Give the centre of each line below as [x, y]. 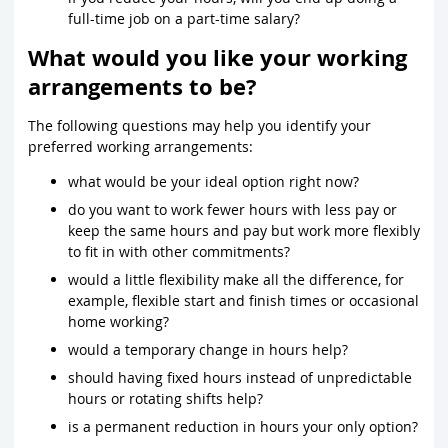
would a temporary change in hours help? [208, 349]
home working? [118, 321]
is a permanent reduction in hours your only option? [243, 426]
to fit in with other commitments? [179, 251]
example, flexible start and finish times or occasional [243, 300]
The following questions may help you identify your [199, 125]
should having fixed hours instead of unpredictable [240, 377]
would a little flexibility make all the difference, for [236, 279]
